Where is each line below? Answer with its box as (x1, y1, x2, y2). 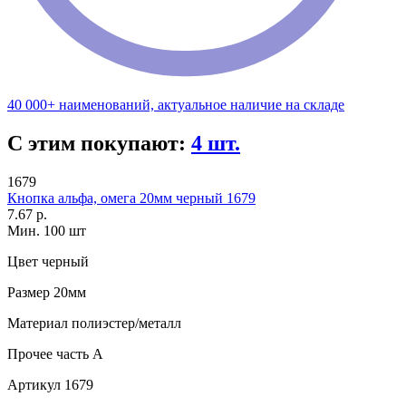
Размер (7, 285, 50, 301)
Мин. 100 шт (7, 223, 86, 239)
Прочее (7, 346, 53, 362)
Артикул (7, 377, 61, 393)
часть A (53, 346, 103, 362)
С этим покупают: (7, 131, 191, 156)
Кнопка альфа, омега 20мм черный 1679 (7, 190, 256, 207)
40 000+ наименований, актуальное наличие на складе (7, 97, 344, 113)
